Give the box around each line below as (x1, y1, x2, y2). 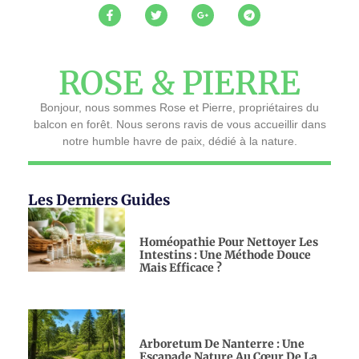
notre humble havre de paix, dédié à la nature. (62, 134, 297, 147)
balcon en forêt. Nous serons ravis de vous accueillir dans (33, 117, 326, 131)
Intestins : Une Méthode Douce (139, 248, 311, 263)
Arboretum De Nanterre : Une (139, 337, 305, 352)
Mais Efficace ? (139, 260, 222, 276)
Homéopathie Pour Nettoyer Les (139, 235, 318, 250)
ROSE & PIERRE (58, 63, 301, 103)
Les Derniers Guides (28, 191, 170, 210)
